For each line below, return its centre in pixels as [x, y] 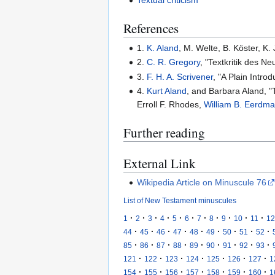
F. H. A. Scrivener [180, 76]
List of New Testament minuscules [180, 201]
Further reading [164, 132]
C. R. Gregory [174, 62]
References [151, 29]
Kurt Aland [167, 91]
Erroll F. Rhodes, [171, 104]
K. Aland [163, 48]
